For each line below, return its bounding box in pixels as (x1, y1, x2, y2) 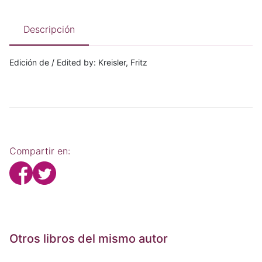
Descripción (23, 23, 75, 36)
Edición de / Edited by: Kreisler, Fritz (9, 57, 147, 68)
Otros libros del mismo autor (9, 232, 168, 246)
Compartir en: (9, 145, 70, 157)
